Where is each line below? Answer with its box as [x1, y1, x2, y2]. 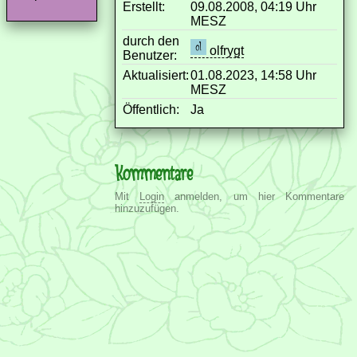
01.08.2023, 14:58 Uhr [190, 68, 316, 82]
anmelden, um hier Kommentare [164, 190, 345, 202]
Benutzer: [123, 48, 177, 62]
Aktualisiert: [123, 68, 189, 82]
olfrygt [206, 43, 244, 57]
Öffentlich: [123, 102, 179, 116]
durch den [123, 33, 179, 48]
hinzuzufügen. [115, 202, 179, 214]
